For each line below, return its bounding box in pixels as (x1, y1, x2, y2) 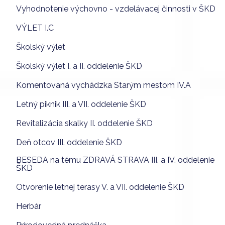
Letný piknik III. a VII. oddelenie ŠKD (16, 99, 146, 109)
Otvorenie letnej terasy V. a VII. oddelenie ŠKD (16, 182, 184, 192)
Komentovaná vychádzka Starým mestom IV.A (16, 80, 191, 90)
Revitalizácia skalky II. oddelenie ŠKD (16, 118, 153, 128)
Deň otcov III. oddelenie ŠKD (16, 137, 122, 147)
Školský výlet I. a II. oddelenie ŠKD (16, 61, 142, 71)
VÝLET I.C (16, 23, 54, 33)
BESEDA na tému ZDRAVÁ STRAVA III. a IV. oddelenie (16, 155, 214, 165)
